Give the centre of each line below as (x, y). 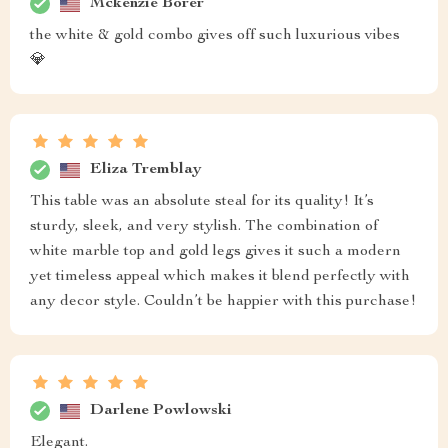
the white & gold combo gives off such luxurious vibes (215, 36)
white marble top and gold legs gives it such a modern (215, 252)
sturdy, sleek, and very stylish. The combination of (204, 227)
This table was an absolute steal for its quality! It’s (202, 202)
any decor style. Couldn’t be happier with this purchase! (223, 302)
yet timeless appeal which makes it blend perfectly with (220, 277)
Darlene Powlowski (161, 410)
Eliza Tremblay (146, 169)
